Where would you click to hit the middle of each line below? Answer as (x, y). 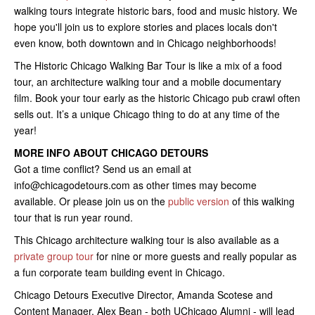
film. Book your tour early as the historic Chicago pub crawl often (157, 97)
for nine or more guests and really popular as (195, 256)
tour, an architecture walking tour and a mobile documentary (148, 81)
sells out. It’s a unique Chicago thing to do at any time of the (147, 114)
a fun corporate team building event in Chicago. (120, 272)
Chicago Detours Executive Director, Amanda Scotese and (143, 294)
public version (199, 201)
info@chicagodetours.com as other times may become (135, 185)
